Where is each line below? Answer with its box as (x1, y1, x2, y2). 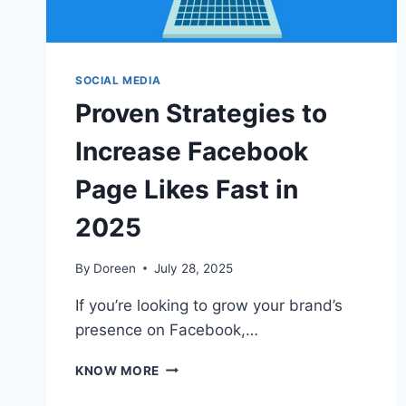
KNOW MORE (75, 362, 160, 378)
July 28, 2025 (154, 260, 234, 275)
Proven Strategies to (75, 97, 327, 129)
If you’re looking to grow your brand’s (75, 295, 343, 314)
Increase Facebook (75, 135, 308, 167)
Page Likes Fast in (75, 173, 298, 205)
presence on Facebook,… (75, 320, 258, 339)
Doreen (93, 260, 137, 275)
